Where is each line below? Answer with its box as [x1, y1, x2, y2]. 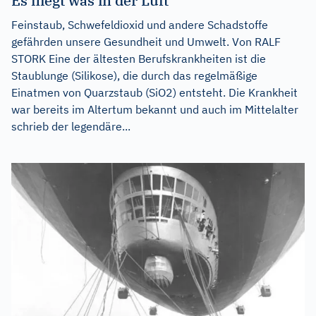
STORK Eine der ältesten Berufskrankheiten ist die [11, 51, 266, 66]
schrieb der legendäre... [11, 119, 130, 133]
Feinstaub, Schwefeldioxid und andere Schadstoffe [11, 17, 268, 32]
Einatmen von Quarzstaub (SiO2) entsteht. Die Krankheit [11, 85, 298, 99]
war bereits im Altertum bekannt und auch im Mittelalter [11, 102, 298, 116]
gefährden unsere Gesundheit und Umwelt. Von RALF [11, 34, 281, 49]
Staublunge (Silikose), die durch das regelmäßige [11, 68, 257, 83]
